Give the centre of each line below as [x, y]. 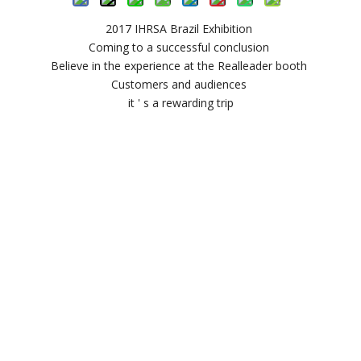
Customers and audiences [180, 84]
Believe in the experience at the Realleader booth [180, 66]
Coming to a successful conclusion [180, 47]
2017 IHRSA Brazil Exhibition [180, 29]
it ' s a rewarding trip [180, 103]
